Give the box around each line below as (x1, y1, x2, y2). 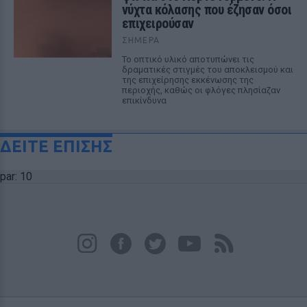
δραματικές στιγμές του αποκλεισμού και (121, 64, 293, 75)
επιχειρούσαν (121, 15, 194, 32)
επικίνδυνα (121, 95, 167, 106)
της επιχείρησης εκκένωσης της (121, 75, 254, 85)
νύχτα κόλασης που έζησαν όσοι (121, 1, 292, 18)
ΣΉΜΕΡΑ (121, 36, 160, 45)
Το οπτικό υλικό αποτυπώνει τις (121, 54, 254, 64)
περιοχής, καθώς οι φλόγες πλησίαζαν (121, 85, 280, 95)
